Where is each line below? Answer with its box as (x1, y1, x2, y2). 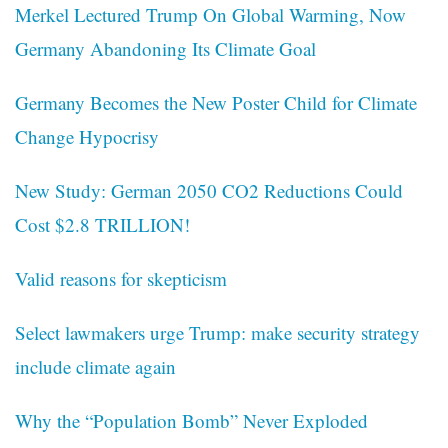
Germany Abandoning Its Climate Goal (15, 36, 316, 62)
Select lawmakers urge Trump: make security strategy (15, 320, 420, 346)
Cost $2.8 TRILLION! (15, 212, 190, 238)
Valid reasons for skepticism (15, 266, 227, 292)
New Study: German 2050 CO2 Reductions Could (15, 178, 403, 204)
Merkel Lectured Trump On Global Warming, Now (15, 2, 406, 28)
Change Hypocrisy (15, 124, 159, 150)
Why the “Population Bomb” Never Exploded (15, 408, 368, 434)
